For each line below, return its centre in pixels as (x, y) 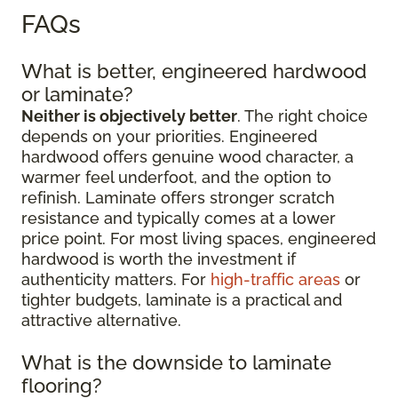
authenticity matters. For (116, 279)
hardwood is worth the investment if (159, 259)
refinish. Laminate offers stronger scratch (178, 198)
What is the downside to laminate (176, 362)
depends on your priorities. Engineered (169, 136)
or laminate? (77, 94)
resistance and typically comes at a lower (179, 218)
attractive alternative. (101, 320)
